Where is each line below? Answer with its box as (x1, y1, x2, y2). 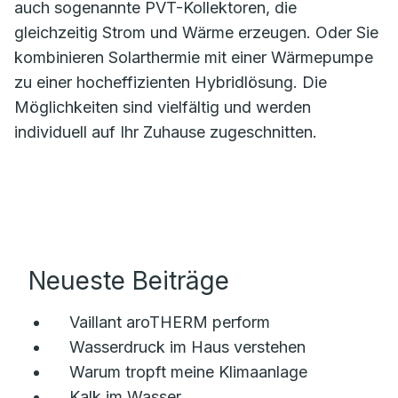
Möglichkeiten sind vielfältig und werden (14, 98, 311, 117)
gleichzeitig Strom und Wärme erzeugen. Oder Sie (14, 23, 378, 43)
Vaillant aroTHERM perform (69, 313, 270, 332)
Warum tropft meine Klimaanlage (69, 362, 307, 382)
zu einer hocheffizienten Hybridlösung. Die (14, 73, 327, 92)
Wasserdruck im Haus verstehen (69, 338, 306, 357)
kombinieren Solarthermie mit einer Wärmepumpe (14, 48, 373, 68)
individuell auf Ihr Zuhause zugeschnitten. (14, 123, 317, 142)
